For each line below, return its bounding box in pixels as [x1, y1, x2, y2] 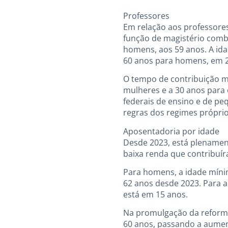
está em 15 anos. [123, 188, 188, 200]
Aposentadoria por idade [123, 125, 219, 137]
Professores [123, 10, 169, 21]
